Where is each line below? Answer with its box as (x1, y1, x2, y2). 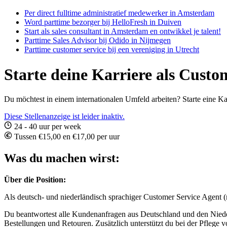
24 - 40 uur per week (12, 122, 81, 131)
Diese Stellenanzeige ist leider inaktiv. (4, 112, 125, 121)
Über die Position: (4, 175, 66, 184)
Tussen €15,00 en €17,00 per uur (12, 132, 120, 141)
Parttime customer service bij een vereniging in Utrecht (24, 45, 199, 54)
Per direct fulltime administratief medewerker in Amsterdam (24, 9, 214, 18)
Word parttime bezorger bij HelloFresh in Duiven (24, 18, 181, 27)
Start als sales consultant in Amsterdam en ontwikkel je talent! (24, 27, 221, 36)
